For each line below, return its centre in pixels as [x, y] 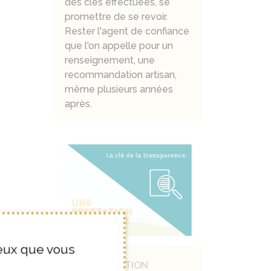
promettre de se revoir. [116, 16]
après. [78, 103]
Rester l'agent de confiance [127, 31]
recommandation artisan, [121, 74]
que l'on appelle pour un [119, 45]
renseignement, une [110, 60]
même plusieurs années [119, 89]
